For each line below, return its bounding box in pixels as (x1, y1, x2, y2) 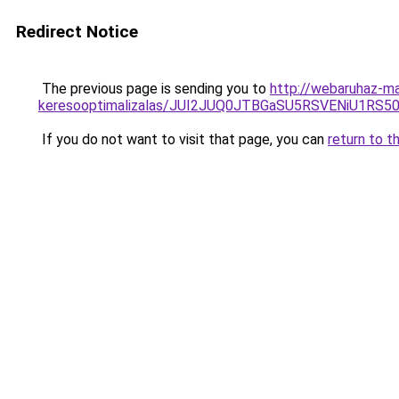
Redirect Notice (16, 21, 138, 42)
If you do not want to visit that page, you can (38, 131, 328, 148)
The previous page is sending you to (38, 80, 270, 97)
